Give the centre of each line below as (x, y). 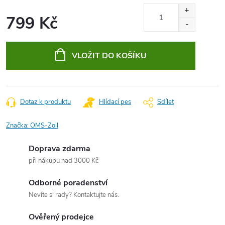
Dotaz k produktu (45, 102)
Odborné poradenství (68, 183)
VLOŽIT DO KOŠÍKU (109, 56)
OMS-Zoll (44, 126)
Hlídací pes (115, 102)
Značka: (18, 126)
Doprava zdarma (60, 149)
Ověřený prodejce (61, 217)
